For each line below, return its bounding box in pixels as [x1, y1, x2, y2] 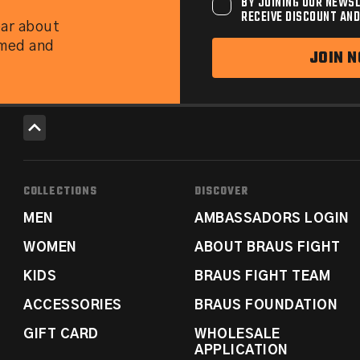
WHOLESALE [194, 328, 280, 341]
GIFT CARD [23, 328, 99, 341]
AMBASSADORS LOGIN [194, 212, 350, 225]
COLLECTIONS [23, 183, 97, 200]
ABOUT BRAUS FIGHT [194, 241, 341, 254]
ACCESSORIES [23, 299, 122, 312]
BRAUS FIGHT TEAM [194, 270, 330, 283]
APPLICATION [194, 344, 288, 357]
